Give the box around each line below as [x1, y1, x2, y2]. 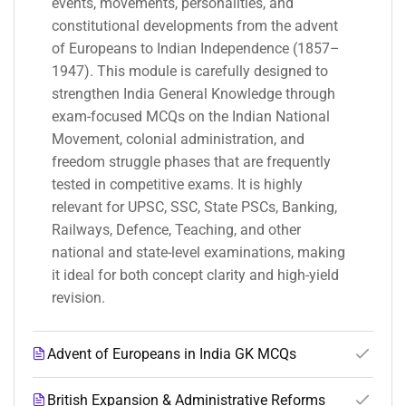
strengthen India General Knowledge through [52, 85, 335, 103]
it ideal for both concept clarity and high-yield [52, 266, 339, 285]
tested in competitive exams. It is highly [52, 176, 303, 194]
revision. [52, 289, 105, 307]
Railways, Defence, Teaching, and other [52, 221, 301, 239]
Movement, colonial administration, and [52, 130, 304, 149]
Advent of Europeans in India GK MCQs [47, 345, 296, 363]
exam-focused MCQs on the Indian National [52, 108, 330, 126]
